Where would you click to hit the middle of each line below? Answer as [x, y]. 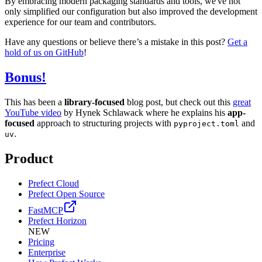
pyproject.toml [206, 123]
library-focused [94, 102]
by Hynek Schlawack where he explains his [144, 112]
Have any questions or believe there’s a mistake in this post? [116, 42]
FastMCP [46, 210]
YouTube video [33, 112]
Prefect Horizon [57, 220]
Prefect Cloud [54, 183]
